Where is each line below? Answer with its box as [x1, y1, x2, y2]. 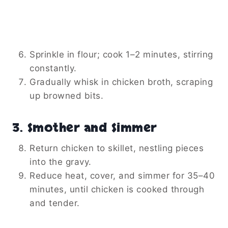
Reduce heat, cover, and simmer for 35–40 [30, 170, 215, 181]
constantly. [30, 63, 77, 73]
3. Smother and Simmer [12, 119, 157, 136]
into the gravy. [30, 156, 92, 167]
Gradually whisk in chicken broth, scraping [30, 76, 213, 87]
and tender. [30, 197, 80, 208]
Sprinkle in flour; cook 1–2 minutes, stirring [30, 49, 213, 60]
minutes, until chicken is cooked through [30, 184, 204, 194]
